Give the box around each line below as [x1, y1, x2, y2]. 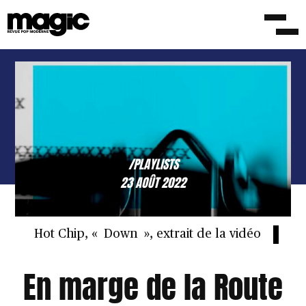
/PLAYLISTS [128, 154, 178, 173]
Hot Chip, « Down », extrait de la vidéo [33, 228, 261, 241]
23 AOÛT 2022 [120, 173, 186, 192]
